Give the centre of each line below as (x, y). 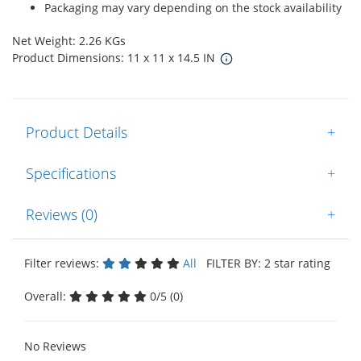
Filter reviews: (63, 263)
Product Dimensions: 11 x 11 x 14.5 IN (115, 57)
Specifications (71, 173)
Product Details (77, 132)
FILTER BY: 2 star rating (265, 263)
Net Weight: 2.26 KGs (69, 40)
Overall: (47, 296)
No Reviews (55, 346)
